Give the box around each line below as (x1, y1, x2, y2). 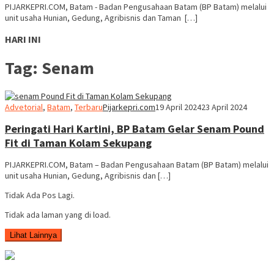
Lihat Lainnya (10, 230, 57, 240)
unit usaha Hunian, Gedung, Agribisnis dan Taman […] (5, 12, 198, 23)
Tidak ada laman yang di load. (5, 209, 111, 220)
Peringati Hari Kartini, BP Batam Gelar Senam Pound (5, 121, 264, 136)
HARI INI (5, 33, 41, 46)
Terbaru (75, 101, 103, 113)
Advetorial (5, 101, 43, 113)
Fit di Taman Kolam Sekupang (5, 135, 152, 150)
